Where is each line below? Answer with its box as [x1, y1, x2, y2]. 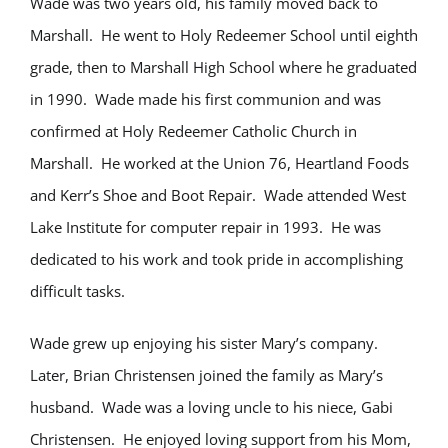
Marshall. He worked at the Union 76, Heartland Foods [30, 153, 409, 173]
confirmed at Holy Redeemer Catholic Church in [30, 121, 357, 141]
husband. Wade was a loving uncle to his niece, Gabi [30, 397, 393, 417]
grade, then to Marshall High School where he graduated [30, 57, 417, 77]
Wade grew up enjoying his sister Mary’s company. [30, 333, 382, 353]
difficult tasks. [30, 281, 125, 301]
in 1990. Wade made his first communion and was [30, 89, 381, 109]
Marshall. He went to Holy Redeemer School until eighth [30, 25, 418, 45]
